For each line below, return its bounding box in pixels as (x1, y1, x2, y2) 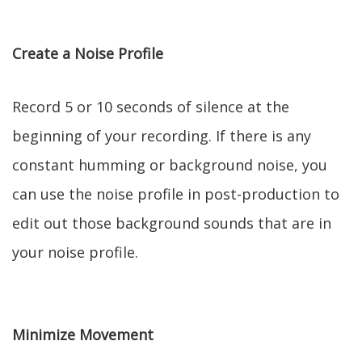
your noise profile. (12, 242, 138, 262)
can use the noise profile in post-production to (12, 184, 339, 204)
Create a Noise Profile (12, 44, 163, 63)
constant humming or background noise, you (12, 155, 327, 175)
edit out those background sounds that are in (12, 213, 331, 233)
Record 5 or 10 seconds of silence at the (12, 97, 289, 116)
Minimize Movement (12, 325, 154, 344)
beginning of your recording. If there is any (12, 126, 311, 145)
